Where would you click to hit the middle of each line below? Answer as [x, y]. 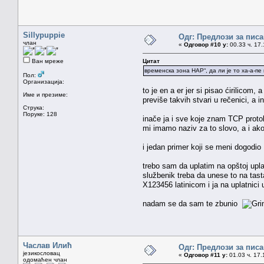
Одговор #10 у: [206, 44]
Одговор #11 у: [206, 255]
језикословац [42, 253]
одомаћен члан [45, 259]
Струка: [34, 107]
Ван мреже [47, 61]
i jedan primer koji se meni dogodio [202, 147]
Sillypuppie [44, 35]
